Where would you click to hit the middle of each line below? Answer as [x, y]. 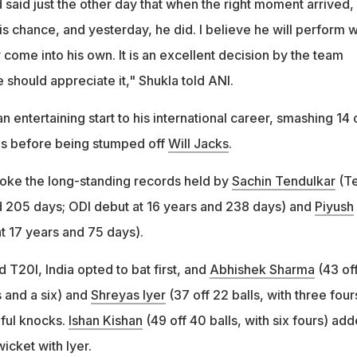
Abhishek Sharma [262, 269]
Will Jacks [198, 143]
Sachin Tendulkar [283, 180]
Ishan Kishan [105, 320]
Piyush [334, 206]
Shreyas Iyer [128, 294]
